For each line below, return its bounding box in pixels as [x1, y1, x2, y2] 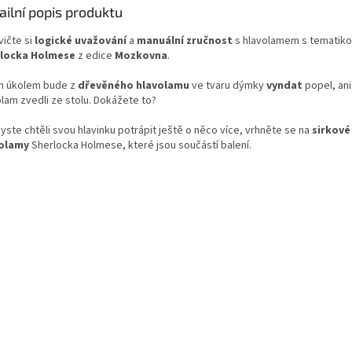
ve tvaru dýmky [192, 77, 266, 93]
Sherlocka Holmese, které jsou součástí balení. [29, 137, 251, 153]
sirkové [312, 122, 350, 138]
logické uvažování [32, 32, 129, 49]
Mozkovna [115, 47, 167, 64]
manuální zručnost [137, 32, 235, 49]
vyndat [266, 77, 305, 93]
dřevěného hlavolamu [78, 77, 192, 93]
